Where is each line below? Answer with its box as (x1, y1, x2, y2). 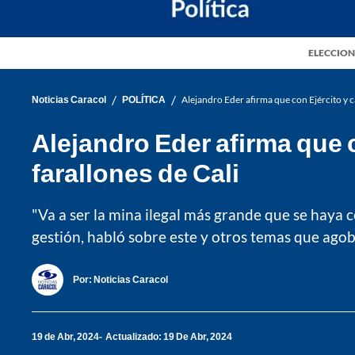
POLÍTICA (122, 94, 166, 106)
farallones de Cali (32, 156, 239, 188)
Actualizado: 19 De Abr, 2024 (105, 330, 232, 343)
